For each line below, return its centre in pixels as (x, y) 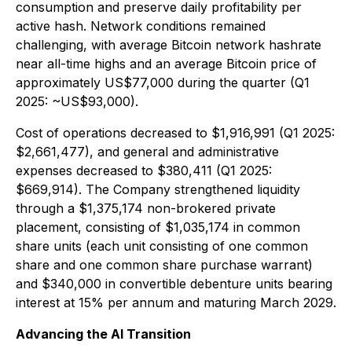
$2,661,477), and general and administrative (147, 152)
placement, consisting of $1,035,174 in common (158, 227)
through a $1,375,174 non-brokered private (146, 208)
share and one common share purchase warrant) (164, 265)
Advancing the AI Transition (103, 334)
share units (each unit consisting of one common (162, 246)
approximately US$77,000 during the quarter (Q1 (163, 82)
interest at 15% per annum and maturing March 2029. (176, 302)
